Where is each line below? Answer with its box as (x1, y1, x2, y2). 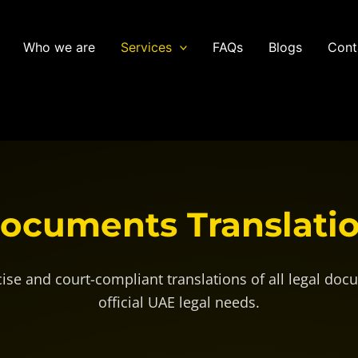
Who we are (22, 38, 95, 55)
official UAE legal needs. (98, 292, 260, 312)
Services (120, 38, 172, 55)
